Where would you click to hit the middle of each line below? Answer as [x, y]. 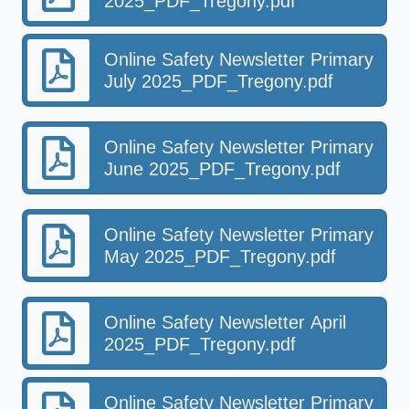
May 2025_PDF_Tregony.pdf [220, 257]
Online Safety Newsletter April [225, 322]
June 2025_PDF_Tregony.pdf [222, 169]
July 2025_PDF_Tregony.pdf [219, 81]
